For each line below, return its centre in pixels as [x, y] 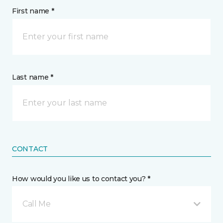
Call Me [37, 204]
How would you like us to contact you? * [81, 179]
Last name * [33, 77]
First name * [33, 11]
